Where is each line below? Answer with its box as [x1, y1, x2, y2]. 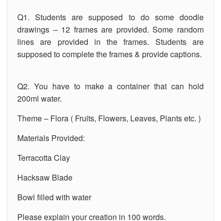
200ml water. [17, 92, 62, 104]
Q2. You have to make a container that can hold [17, 80, 204, 92]
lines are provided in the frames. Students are [17, 36, 204, 47]
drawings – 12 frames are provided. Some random [17, 23, 204, 35]
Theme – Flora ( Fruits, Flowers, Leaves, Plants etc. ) [17, 112, 201, 124]
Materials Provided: [17, 132, 85, 144]
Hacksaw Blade [17, 171, 73, 183]
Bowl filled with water [17, 191, 91, 203]
